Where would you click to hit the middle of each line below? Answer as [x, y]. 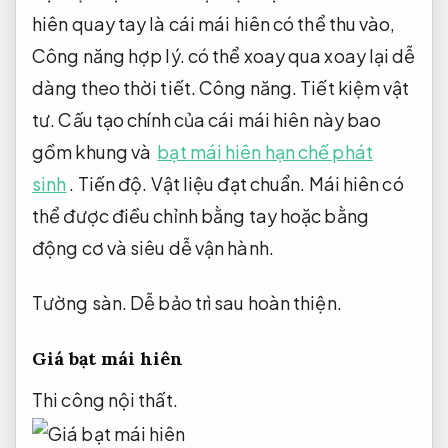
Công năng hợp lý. [108, 55]
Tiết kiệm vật [355, 87]
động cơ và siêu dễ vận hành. [153, 247]
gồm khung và [93, 151]
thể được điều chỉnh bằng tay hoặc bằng [200, 215]
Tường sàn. [79, 303]
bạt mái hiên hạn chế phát [265, 151]
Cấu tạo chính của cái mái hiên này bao [218, 119]
